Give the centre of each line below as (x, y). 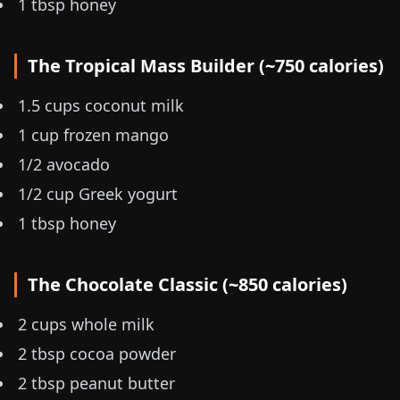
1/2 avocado (64, 164)
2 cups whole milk (86, 324)
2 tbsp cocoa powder (97, 354)
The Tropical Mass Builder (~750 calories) (206, 66)
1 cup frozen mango (93, 135)
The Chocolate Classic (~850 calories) (187, 284)
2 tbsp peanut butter (96, 383)
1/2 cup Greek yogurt (98, 194)
